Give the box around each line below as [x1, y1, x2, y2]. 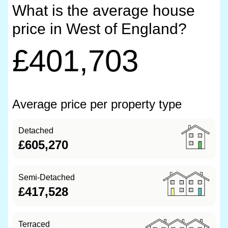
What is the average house [12, 2, 195, 19]
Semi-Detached [18, 173, 75, 182]
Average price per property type [12, 97, 182, 111]
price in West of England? [12, 20, 187, 37]
